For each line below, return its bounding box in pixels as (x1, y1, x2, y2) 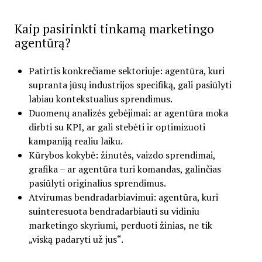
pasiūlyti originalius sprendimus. (28, 177, 166, 190)
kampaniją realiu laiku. (28, 135, 123, 148)
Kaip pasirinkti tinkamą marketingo (14, 20, 214, 37)
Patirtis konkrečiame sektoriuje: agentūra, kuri (28, 64, 225, 78)
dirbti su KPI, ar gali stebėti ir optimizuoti (28, 120, 205, 134)
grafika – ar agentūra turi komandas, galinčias (28, 163, 221, 176)
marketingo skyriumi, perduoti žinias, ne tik (28, 219, 212, 232)
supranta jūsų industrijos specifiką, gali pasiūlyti (28, 78, 232, 92)
